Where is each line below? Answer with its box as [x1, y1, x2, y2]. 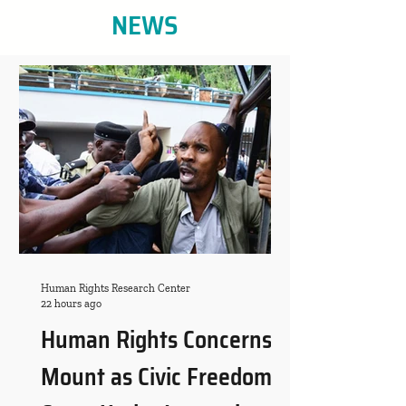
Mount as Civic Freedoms [41, 358, 282, 395]
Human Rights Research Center [41, 282, 190, 295]
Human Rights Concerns [41, 321, 272, 358]
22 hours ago [41, 296, 101, 310]
